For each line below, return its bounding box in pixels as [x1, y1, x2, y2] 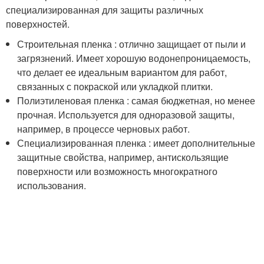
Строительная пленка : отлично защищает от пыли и [17, 37, 246, 51]
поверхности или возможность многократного [17, 164, 218, 178]
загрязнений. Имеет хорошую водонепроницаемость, [17, 51, 251, 65]
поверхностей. [6, 17, 70, 31]
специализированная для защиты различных [6, 3, 203, 16]
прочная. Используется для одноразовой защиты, [17, 108, 235, 121]
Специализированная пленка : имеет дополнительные [17, 136, 256, 150]
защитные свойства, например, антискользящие [17, 150, 229, 164]
